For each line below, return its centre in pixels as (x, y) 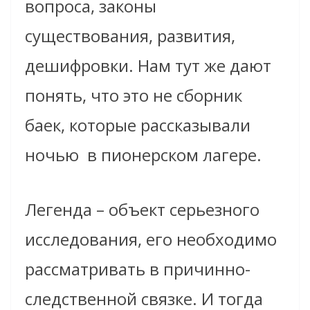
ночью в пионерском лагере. (145, 155)
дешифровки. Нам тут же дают (148, 66)
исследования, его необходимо (151, 239)
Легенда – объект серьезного (142, 210)
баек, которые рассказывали (138, 125)
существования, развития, (130, 36)
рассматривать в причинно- (138, 269)
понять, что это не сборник (134, 95)
